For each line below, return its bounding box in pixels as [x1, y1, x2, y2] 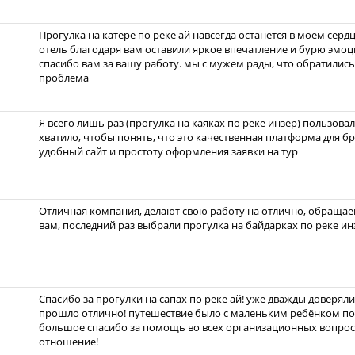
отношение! [39, 334, 98, 349]
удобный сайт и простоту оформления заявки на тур [39, 144, 298, 158]
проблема [39, 71, 89, 85]
